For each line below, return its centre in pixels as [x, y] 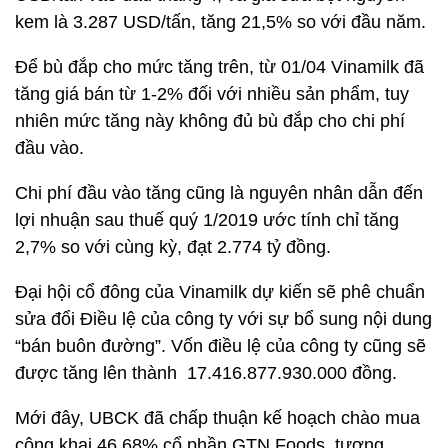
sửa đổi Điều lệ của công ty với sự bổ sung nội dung [223, 319]
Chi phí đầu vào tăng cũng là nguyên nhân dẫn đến [219, 193]
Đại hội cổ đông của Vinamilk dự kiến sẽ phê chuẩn [220, 292]
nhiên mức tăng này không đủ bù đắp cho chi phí [210, 121]
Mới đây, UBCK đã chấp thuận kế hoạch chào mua [217, 418]
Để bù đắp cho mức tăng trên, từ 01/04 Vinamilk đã [219, 67]
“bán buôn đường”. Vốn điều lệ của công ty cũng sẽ [220, 346]
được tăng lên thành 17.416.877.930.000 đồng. [206, 373]
